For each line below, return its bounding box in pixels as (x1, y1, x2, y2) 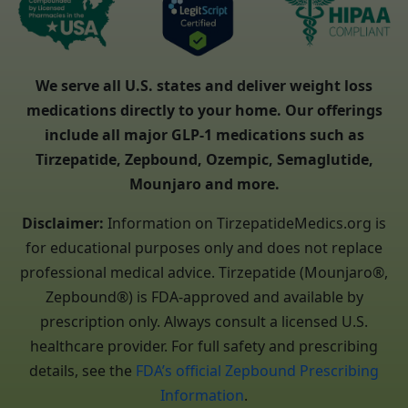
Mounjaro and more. (128, 173, 280, 194)
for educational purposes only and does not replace (25, 237, 382, 258)
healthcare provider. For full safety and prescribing (30, 335, 378, 356)
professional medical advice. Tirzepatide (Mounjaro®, (20, 261, 388, 282)
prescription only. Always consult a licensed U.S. (40, 311, 368, 331)
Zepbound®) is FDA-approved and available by (45, 286, 363, 307)
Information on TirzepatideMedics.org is (104, 212, 386, 233)
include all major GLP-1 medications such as (44, 124, 364, 145)
